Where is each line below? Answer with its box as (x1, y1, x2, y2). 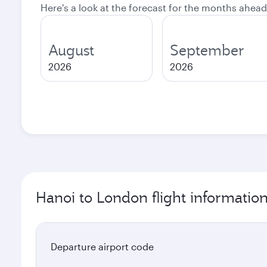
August (48, 41, 94, 60)
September (170, 41, 244, 60)
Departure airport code (51, 241, 154, 252)
